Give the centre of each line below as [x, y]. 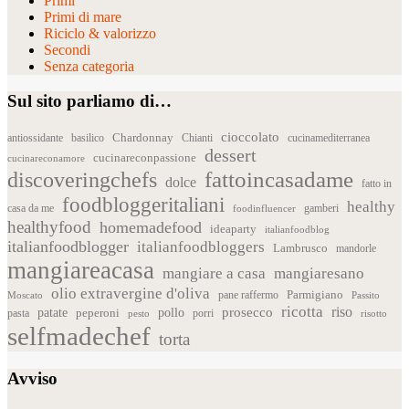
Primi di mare [83, 16]
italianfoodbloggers [201, 247]
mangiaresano [319, 274]
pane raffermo [248, 296]
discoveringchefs [82, 180]
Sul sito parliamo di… [89, 101]
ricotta [302, 312]
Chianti [197, 138]
